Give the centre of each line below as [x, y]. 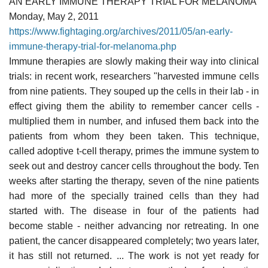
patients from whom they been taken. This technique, [134, 136]
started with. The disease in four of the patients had [134, 211]
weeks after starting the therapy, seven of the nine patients [134, 181]
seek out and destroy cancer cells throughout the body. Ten [134, 166]
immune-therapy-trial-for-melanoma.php [93, 46]
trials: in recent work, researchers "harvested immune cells [134, 76]
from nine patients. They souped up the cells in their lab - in [134, 91]
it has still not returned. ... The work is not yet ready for [134, 255]
